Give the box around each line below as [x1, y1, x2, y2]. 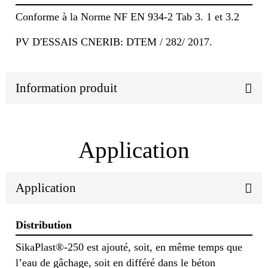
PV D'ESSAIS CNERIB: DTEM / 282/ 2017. [16, 35, 215, 48]
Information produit [16, 80, 117, 95]
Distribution [16, 219, 72, 232]
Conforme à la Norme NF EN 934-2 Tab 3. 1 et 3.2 [16, 10, 239, 23]
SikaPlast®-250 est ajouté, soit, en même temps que [16, 240, 242, 253]
